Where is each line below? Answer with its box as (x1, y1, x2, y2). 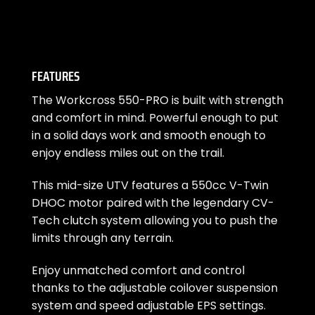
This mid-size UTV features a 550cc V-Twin (32, 176, 269, 193)
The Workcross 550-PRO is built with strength (32, 92, 283, 109)
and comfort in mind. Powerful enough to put (32, 110, 278, 127)
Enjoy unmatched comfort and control (32, 262, 245, 278)
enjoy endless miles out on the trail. (32, 145, 224, 162)
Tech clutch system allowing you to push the (32, 212, 278, 229)
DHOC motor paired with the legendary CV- (32, 194, 274, 211)
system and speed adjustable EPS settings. (32, 297, 266, 314)
